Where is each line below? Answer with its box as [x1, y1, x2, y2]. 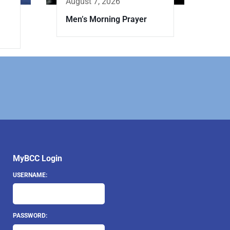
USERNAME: [12, 171, 47, 179]
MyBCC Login [12, 154, 62, 164]
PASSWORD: [12, 212, 47, 220]
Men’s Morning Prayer [66, 14, 147, 25]
